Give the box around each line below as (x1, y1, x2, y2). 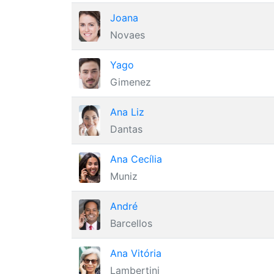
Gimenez (110, 76, 151, 88)
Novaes (110, 29, 145, 41)
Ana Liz (110, 106, 144, 118)
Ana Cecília (110, 153, 162, 165)
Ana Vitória (110, 247, 161, 259)
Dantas (110, 123, 143, 135)
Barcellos (110, 217, 152, 229)
